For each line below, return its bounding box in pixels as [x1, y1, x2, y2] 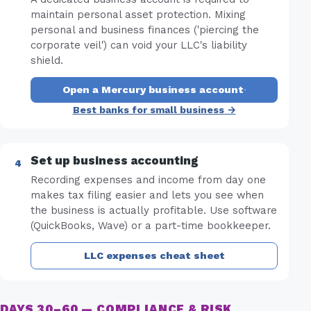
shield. [31, 53, 63, 67]
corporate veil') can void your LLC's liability [31, 38, 247, 51]
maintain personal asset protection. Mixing [31, 8, 246, 21]
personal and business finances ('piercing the [31, 23, 259, 36]
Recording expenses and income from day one [31, 173, 266, 186]
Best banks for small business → [72, 104, 236, 116]
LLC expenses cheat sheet [83, 250, 225, 262]
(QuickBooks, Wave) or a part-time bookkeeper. [31, 219, 271, 232]
